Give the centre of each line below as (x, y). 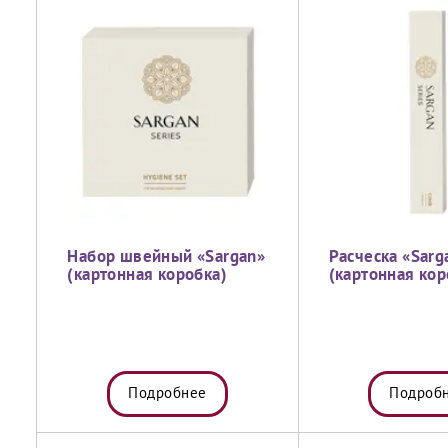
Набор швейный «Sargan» (166, 257)
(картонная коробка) (147, 275)
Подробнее (167, 394)
